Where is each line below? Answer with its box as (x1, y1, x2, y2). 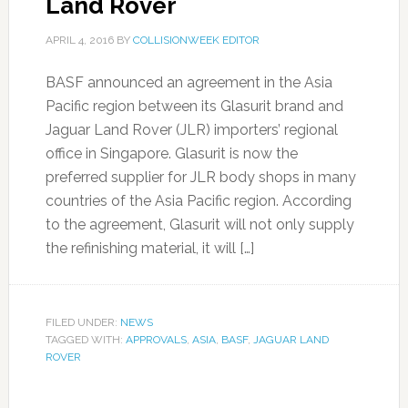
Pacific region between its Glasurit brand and (45, 97, 343, 115)
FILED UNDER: (45, 316, 120, 329)
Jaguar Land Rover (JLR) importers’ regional (45, 121, 338, 138)
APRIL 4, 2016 (45, 34, 114, 46)
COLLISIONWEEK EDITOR (132, 34, 260, 46)
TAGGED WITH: (45, 333, 126, 346)
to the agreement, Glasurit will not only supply (45, 216, 354, 233)
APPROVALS (125, 333, 187, 346)
